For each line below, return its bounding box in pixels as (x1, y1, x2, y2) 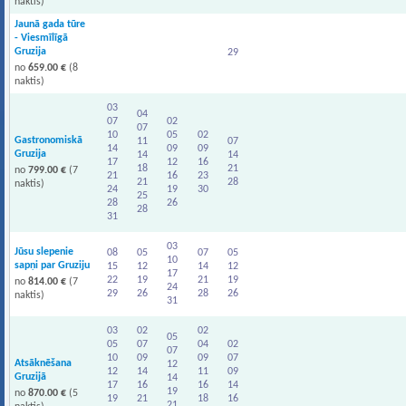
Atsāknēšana (14, 358, 72, 369)
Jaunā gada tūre (14, 19, 85, 30)
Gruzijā (14, 372, 46, 382)
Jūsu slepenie (14, 246, 73, 257)
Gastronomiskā (14, 135, 82, 146)
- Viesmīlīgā (14, 33, 68, 43)
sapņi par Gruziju (14, 260, 90, 271)
